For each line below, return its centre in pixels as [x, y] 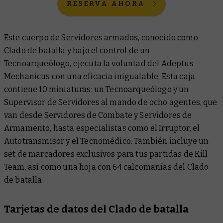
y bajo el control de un [108, 51]
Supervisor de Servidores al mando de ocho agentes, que [111, 103]
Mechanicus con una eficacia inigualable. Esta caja [100, 77]
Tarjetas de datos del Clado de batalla [96, 209]
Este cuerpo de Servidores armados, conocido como [101, 38]
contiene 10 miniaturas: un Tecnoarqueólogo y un [97, 90]
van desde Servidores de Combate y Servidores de [98, 115]
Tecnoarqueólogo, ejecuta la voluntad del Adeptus [99, 64]
